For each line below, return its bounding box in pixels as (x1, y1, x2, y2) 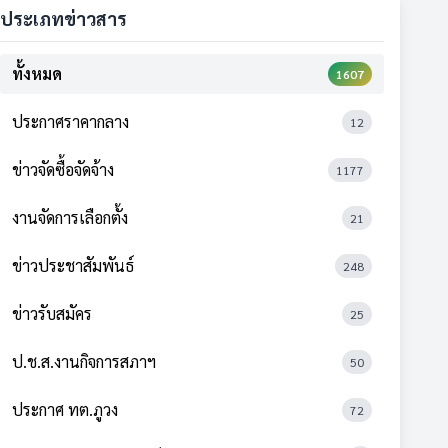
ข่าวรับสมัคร (12, 303, 92, 324)
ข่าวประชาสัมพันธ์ (12, 255, 134, 276)
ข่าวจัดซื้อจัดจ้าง (12, 159, 114, 180)
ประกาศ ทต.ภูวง (12, 399, 118, 420)
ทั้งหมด (12, 63, 62, 84)
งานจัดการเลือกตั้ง (12, 207, 128, 228)
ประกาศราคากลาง (12, 111, 129, 132)
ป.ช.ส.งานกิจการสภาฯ (12, 351, 156, 372)
